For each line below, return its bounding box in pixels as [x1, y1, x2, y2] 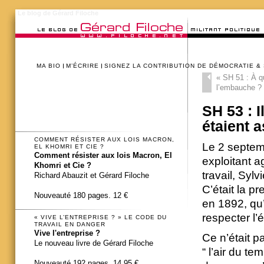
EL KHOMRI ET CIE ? [34, 143, 104, 150]
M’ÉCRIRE [66, 62, 99, 69]
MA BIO [37, 62, 61, 69]
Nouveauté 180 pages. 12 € [34, 191, 128, 200]
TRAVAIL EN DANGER [34, 220, 105, 227]
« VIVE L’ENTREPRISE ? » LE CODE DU [34, 213, 167, 220]
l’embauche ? [216, 83, 262, 93]
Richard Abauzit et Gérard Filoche [34, 171, 149, 180]
